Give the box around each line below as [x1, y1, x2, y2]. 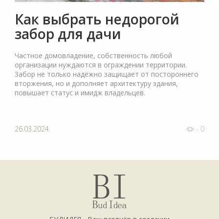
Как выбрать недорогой [15, 9, 179, 28]
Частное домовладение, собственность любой [15, 50, 172, 60]
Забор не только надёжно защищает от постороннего [15, 69, 198, 79]
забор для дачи [15, 24, 121, 43]
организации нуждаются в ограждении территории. [15, 60, 187, 69]
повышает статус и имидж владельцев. [15, 88, 145, 97]
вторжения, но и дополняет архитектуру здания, [15, 78, 178, 88]
